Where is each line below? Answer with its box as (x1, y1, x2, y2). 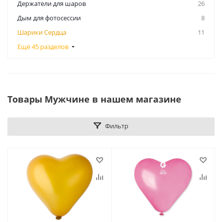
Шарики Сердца (17, 28, 66, 37)
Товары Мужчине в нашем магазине (7, 93, 181, 105)
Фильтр (105, 121, 128, 130)
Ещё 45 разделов (17, 42, 68, 51)
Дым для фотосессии (17, 13, 81, 22)
